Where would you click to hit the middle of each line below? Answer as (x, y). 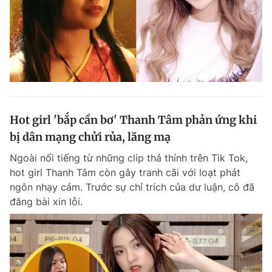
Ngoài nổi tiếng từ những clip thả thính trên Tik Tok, (129, 158)
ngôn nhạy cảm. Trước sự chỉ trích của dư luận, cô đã (132, 187)
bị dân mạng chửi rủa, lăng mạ (90, 137)
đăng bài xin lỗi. (46, 201)
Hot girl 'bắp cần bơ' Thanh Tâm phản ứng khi (133, 120)
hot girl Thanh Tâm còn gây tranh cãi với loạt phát (125, 172)
